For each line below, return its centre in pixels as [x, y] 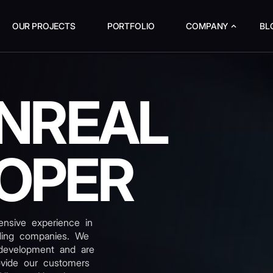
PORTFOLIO [131, 26]
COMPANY [207, 26]
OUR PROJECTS [44, 26]
